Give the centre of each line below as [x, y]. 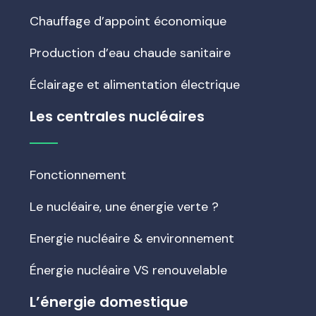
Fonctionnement [78, 175]
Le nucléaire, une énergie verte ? [124, 207]
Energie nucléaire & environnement [132, 238]
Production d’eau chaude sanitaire [130, 53]
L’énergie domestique [109, 302]
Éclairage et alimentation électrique [135, 85]
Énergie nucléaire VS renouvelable [128, 270]
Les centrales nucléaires [117, 116]
